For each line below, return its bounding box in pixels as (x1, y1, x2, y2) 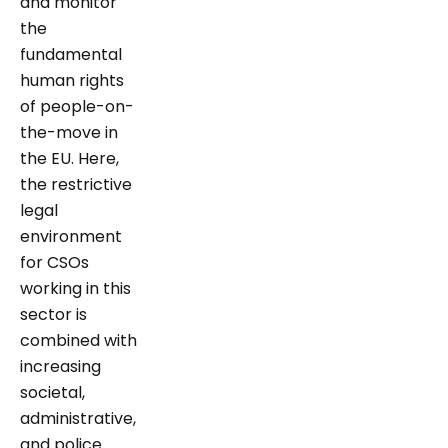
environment (20, 224, 122, 248)
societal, (20, 380, 85, 404)
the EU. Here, (20, 146, 119, 170)
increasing (20, 354, 101, 378)
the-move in (20, 120, 118, 144)
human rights (20, 68, 124, 92)
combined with (20, 328, 137, 352)
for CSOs (20, 250, 89, 274)
